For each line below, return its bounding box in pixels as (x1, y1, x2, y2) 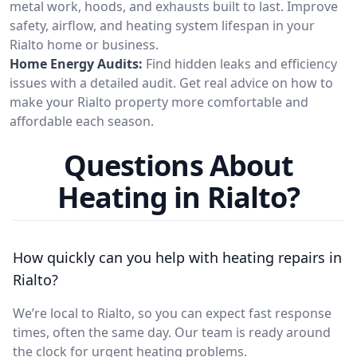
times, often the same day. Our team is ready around (13, 323, 331, 341)
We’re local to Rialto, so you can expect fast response (13, 304, 331, 322)
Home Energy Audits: (10, 54, 143, 73)
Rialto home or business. (10, 35, 159, 53)
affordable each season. (10, 112, 154, 130)
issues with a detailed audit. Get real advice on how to (10, 73, 333, 92)
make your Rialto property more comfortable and (10, 92, 308, 111)
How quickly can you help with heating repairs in (13, 247, 342, 267)
